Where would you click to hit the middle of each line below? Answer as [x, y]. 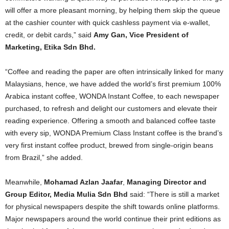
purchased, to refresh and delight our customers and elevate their [111, 109]
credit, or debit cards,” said [49, 35]
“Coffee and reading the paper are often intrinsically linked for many [114, 72]
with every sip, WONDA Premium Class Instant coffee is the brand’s [114, 133]
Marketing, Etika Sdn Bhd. [50, 47]
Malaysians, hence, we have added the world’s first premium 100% [113, 84]
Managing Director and [167, 182]
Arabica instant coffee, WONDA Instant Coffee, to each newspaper [112, 96]
